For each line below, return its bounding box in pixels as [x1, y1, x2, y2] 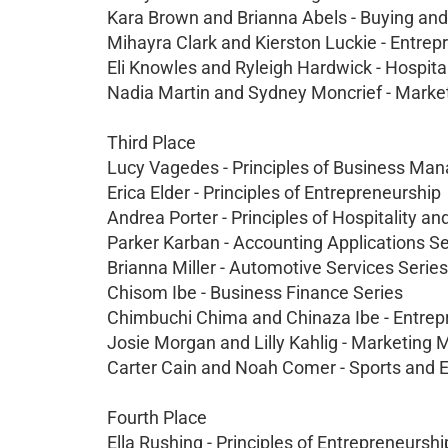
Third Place [107, 132, 196, 153]
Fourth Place [107, 407, 207, 428]
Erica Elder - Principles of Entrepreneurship [107, 182, 441, 203]
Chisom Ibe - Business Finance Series [107, 282, 403, 303]
